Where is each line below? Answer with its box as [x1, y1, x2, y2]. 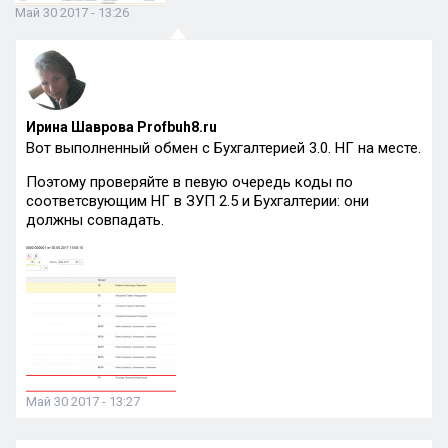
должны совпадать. [26, 211, 164, 229]
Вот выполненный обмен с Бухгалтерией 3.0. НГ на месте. [26, 139, 421, 157]
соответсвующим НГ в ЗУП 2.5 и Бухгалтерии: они [26, 192, 369, 210]
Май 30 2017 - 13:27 [26, 394, 140, 409]
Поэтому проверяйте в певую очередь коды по [26, 173, 353, 191]
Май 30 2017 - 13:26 [15, 5, 129, 20]
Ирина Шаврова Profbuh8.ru [26, 119, 217, 135]
